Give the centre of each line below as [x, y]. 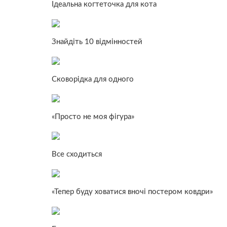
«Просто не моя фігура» [93, 117]
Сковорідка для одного [93, 79]
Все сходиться [77, 154]
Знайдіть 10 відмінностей [97, 42]
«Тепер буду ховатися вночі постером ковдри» [132, 192]
